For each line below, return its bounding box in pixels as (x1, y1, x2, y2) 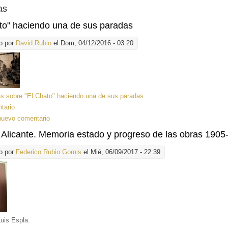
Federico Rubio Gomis (16, 148, 82, 156)
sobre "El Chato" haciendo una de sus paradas (4, 92, 144, 100)
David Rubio (16, 39, 52, 47)
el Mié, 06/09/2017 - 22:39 (81, 148, 161, 156)
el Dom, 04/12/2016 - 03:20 (51, 39, 134, 47)
